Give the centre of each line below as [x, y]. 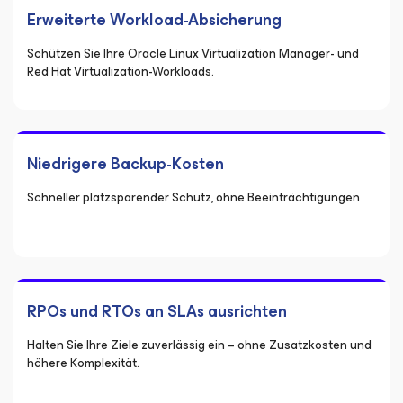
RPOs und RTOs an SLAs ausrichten [157, 311]
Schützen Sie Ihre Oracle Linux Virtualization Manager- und [193, 54]
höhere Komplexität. [83, 363]
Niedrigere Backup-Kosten [125, 164]
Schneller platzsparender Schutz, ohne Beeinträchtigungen [193, 197]
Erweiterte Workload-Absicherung [154, 20]
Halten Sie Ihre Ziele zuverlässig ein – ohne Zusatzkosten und [199, 345]
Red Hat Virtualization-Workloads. [121, 72]
